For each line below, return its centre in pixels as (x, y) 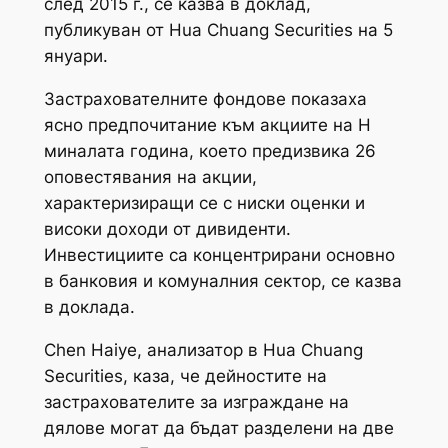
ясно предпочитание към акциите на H (207, 125)
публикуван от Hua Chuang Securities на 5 (218, 30)
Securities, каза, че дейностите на (185, 376)
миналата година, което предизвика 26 (209, 151)
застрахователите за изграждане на (196, 402)
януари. (75, 56)
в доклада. (89, 307)
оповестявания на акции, (150, 177)
